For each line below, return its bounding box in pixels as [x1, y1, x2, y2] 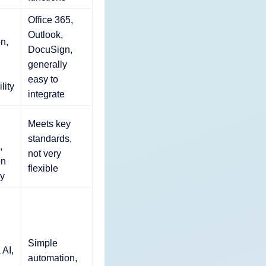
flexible [27, 163, 58, 173]
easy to [27, 74, 58, 84]
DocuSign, [27, 44, 72, 55]
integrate [27, 88, 65, 99]
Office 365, [27, 14, 73, 25]
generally [27, 59, 67, 69]
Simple [27, 237, 58, 248]
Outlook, [27, 29, 63, 40]
